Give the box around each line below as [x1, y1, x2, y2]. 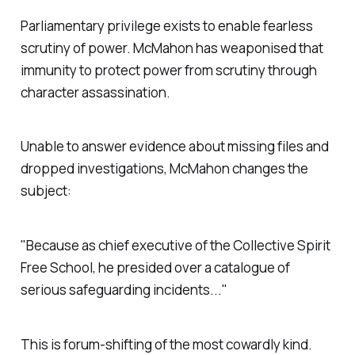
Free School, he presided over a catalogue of [20, 258, 290, 277]
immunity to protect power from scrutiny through [20, 60, 317, 79]
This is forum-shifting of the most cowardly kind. [20, 334, 312, 353]
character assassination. [20, 82, 170, 101]
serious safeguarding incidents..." [20, 281, 227, 300]
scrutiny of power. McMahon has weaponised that [20, 38, 323, 57]
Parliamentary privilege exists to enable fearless [20, 16, 313, 35]
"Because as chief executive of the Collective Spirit [20, 236, 330, 255]
